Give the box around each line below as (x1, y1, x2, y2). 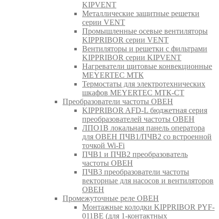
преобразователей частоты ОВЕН (82, 114, 195, 123)
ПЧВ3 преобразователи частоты (82, 167, 189, 176)
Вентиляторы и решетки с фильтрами (82, 44, 207, 53)
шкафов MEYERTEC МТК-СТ (82, 88, 184, 97)
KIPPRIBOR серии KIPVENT (82, 53, 181, 62)
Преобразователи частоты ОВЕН (63, 97, 173, 106)
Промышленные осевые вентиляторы (82, 26, 208, 35)
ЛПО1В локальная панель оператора (82, 123, 205, 132)
